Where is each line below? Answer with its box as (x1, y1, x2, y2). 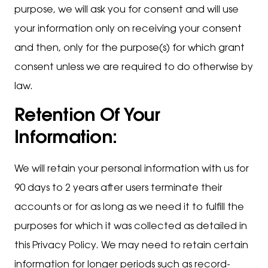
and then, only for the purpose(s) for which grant (14, 44, 245, 53)
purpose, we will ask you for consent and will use (14, 5, 239, 15)
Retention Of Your (14, 108, 160, 126)
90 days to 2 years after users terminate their (14, 184, 223, 193)
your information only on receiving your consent (14, 25, 242, 34)
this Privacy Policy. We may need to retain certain (14, 241, 248, 251)
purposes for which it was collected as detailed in (14, 222, 247, 232)
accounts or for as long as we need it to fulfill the (14, 203, 244, 212)
